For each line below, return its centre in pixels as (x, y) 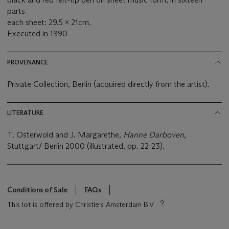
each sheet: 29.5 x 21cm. (49, 22)
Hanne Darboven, (155, 135)
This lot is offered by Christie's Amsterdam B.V (81, 205)
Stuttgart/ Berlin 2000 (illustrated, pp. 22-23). (86, 146)
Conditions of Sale (37, 190)
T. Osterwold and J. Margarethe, (65, 135)
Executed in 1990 (37, 34)
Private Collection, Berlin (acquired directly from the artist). (108, 84)
